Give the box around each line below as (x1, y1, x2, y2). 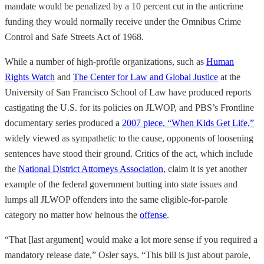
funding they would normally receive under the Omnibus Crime (5, 16, 241, 27)
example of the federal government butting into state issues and (5, 179, 237, 189)
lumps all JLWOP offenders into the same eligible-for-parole (5, 194, 227, 204)
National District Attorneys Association (18, 163, 163, 174)
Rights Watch (5, 71, 55, 82)
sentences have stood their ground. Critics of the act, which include (5, 148, 253, 159)
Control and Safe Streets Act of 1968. (5, 31, 144, 42)
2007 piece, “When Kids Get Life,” (122, 117, 254, 128)
